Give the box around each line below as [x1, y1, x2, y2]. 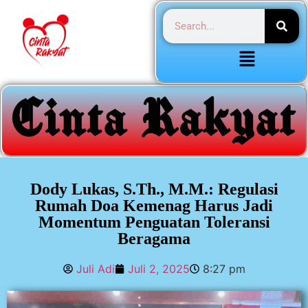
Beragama [118, 230, 190, 248]
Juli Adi [76, 262, 115, 276]
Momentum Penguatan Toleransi [38, 213, 270, 232]
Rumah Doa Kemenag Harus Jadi [35, 197, 273, 215]
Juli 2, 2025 [127, 262, 190, 276]
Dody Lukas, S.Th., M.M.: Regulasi [30, 180, 278, 199]
